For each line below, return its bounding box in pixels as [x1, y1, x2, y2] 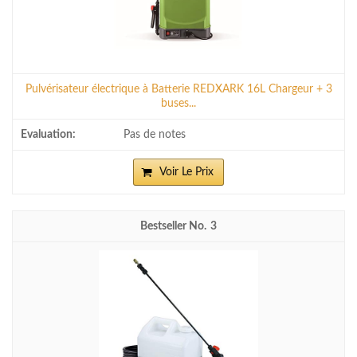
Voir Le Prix [159, 166, 214, 178]
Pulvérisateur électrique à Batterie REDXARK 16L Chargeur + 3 [25, 82, 332, 95]
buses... [161, 96, 196, 109]
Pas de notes [124, 127, 186, 140]
